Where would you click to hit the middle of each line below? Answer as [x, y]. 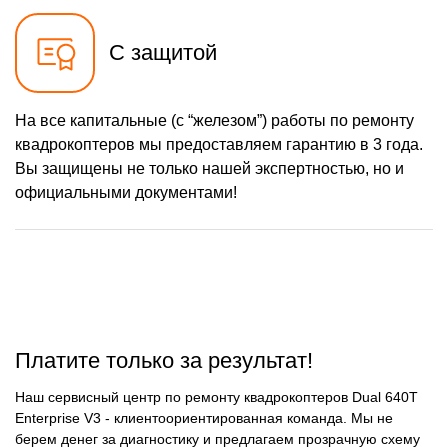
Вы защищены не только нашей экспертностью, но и [209, 169]
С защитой [163, 53]
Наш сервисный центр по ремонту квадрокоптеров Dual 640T [216, 397]
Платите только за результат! [164, 360]
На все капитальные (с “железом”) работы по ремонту [214, 121]
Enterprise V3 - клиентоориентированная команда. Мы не [204, 418]
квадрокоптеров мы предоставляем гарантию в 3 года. [219, 145]
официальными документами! [126, 193]
